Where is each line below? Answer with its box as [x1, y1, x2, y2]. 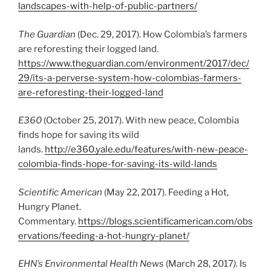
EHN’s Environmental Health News [18, 258, 166, 270]
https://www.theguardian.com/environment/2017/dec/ [18, 57, 249, 69]
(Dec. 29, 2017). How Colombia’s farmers [76, 28, 247, 40]
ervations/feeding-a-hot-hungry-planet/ [18, 230, 189, 241]
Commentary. [18, 215, 78, 227]
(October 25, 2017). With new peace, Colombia [42, 115, 239, 126]
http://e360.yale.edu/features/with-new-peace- [45, 144, 248, 155]
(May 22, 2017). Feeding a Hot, [104, 186, 229, 198]
